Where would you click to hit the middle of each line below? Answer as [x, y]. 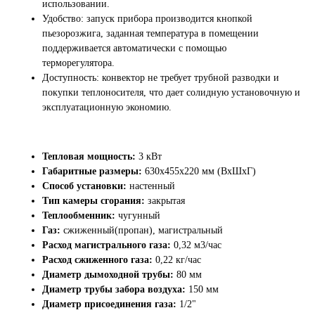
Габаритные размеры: [92, 171]
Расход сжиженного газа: [97, 259]
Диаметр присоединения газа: [109, 304]
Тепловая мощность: [89, 156]
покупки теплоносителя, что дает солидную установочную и [171, 92]
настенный [151, 186]
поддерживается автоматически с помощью [134, 48]
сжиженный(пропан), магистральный [142, 230]
